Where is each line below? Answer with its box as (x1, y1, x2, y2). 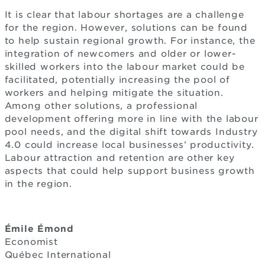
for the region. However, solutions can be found (4, 22, 248, 33)
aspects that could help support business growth (4, 166, 256, 176)
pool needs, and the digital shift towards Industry (4, 127, 258, 137)
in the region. (4, 179, 72, 189)
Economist (4, 237, 58, 247)
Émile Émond (4, 224, 74, 234)
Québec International (4, 250, 111, 260)
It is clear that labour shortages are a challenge (4, 9, 244, 20)
